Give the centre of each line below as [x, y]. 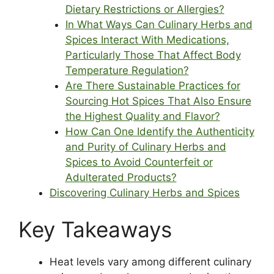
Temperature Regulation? [127, 71]
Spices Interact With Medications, [147, 40]
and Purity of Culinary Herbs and [146, 147]
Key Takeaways [95, 229]
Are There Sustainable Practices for [153, 86]
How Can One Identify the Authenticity [160, 132]
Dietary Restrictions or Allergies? [145, 9]
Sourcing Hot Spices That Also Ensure [158, 101]
